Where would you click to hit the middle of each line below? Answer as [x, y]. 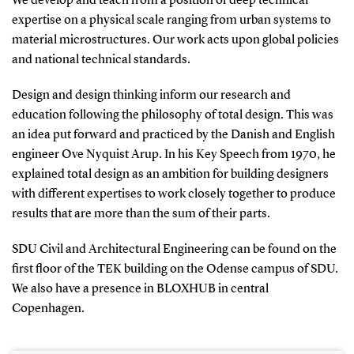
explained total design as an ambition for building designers [170, 174]
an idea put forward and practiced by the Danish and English [173, 135]
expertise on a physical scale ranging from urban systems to [171, 20]
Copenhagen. [48, 309]
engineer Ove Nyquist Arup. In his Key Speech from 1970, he [173, 154]
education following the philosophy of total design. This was [172, 115]
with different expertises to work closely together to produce [173, 194]
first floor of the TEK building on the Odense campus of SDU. [175, 269]
